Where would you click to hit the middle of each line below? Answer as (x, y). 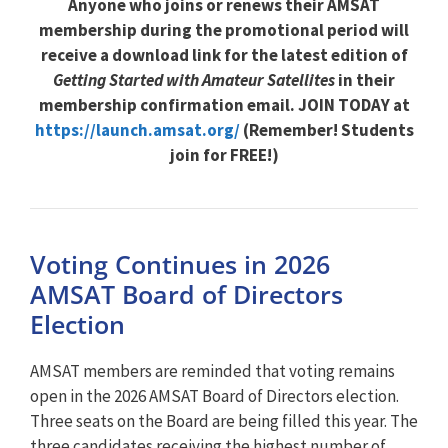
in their (365, 79)
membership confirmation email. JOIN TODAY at (224, 104)
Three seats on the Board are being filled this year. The (224, 420)
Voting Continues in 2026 (180, 263)
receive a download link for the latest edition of (224, 54)
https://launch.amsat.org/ (137, 129)
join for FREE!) (224, 154)
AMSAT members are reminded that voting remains (212, 370)
